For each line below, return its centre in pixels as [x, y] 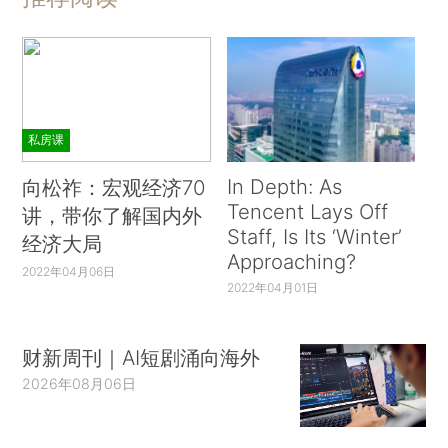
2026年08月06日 [79, 383]
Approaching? [291, 262]
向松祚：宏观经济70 [114, 188]
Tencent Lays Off [307, 212]
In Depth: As [284, 187]
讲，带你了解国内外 [112, 216]
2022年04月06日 [69, 272]
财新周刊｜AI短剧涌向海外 [141, 357]
